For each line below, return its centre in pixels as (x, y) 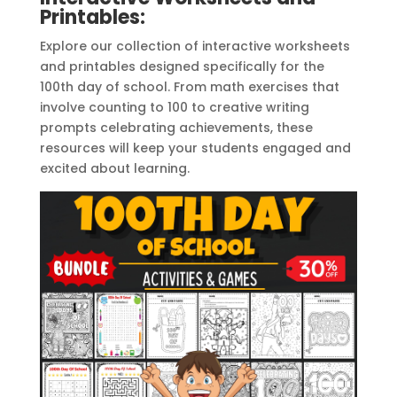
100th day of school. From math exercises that (189, 86)
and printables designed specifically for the (182, 66)
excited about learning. (116, 168)
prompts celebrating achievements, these (176, 127)
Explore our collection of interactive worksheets (195, 46)
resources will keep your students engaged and (195, 148)
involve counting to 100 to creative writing (174, 107)
